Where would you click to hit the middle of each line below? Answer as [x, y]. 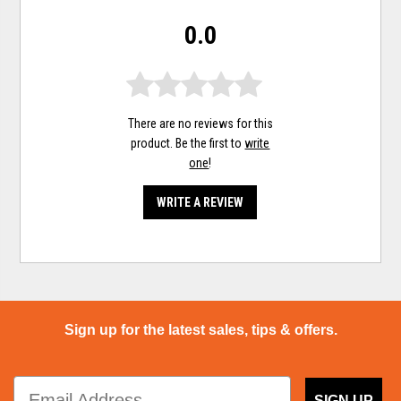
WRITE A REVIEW [200, 203]
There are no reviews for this [200, 124]
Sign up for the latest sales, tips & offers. [200, 330]
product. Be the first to [188, 144]
